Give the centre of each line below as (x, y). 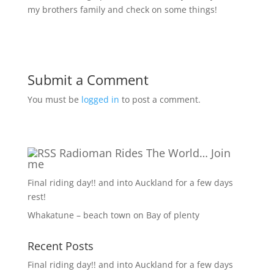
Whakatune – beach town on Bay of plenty (113, 215)
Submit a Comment (88, 80)
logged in (100, 99)
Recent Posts (60, 246)
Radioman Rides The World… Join (145, 153)
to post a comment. (160, 99)
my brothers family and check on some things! (122, 9)
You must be (54, 99)
